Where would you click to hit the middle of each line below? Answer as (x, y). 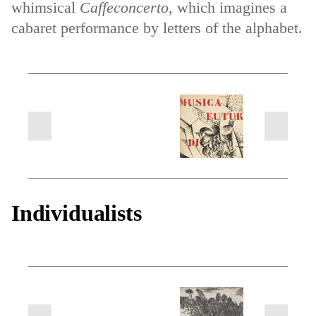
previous (66, 142)
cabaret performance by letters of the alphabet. (157, 28)
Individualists (77, 213)
